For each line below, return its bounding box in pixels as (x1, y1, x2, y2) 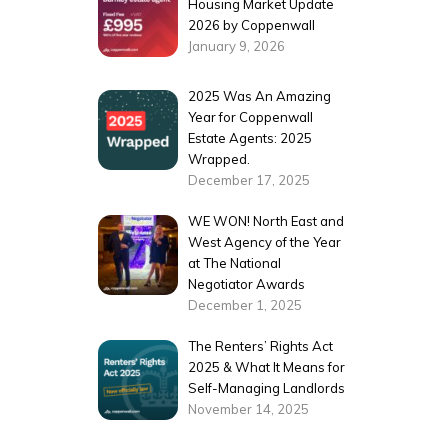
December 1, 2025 (188, 297, 303, 313)
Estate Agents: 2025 (188, 130, 313, 147)
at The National (188, 255, 282, 271)
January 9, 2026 (188, 37, 286, 54)
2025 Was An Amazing (188, 88, 332, 105)
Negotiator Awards (188, 276, 306, 292)
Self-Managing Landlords (188, 379, 346, 396)
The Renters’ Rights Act (188, 337, 334, 354)
